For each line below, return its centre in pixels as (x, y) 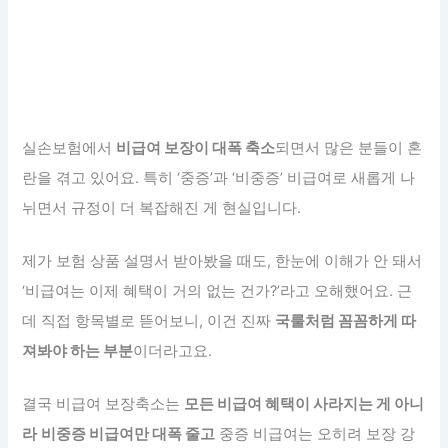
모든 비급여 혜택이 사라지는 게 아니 (304, 404)
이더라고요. (173, 350)
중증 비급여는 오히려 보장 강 (315, 434)
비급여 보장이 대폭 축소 (196, 147)
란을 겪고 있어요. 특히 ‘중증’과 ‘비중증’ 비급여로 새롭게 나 (219, 177)
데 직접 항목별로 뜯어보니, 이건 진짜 (149, 320)
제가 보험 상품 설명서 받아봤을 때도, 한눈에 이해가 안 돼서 (222, 260)
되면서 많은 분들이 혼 (349, 147)
